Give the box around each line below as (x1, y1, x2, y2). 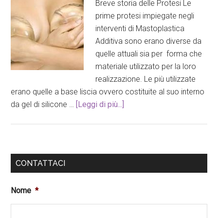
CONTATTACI (16, 159, 66, 168)
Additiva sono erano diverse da (95, 36, 202, 46)
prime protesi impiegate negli (95, 11, 195, 20)
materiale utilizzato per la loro (95, 62, 197, 71)
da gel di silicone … (11, 100, 76, 109)
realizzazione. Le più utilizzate (95, 74, 196, 84)
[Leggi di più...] (76, 100, 125, 109)
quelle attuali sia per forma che (95, 49, 202, 58)
